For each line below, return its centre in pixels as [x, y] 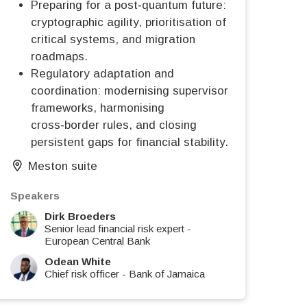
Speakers [35, 196]
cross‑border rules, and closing [114, 125]
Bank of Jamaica [167, 274]
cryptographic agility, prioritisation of [128, 23]
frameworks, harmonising [98, 108]
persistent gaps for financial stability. [130, 143]
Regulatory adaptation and [102, 74]
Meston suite [63, 167]
